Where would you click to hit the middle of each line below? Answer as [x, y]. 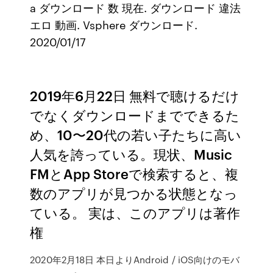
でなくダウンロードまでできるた [135, 115]
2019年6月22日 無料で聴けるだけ [135, 95]
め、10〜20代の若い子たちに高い [136, 134]
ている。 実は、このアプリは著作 [135, 212]
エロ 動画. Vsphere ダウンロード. [114, 24]
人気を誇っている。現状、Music [131, 154]
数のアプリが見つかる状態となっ [134, 193]
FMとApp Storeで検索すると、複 [134, 173]
